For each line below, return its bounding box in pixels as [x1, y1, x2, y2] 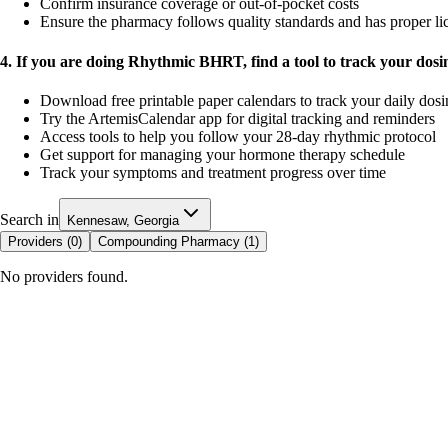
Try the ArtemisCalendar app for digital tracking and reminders [40, 109, 435, 127]
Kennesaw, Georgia [67, 212, 179, 228]
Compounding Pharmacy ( [98, 233, 248, 249]
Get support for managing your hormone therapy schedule [40, 145, 405, 163]
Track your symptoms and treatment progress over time [40, 163, 386, 181]
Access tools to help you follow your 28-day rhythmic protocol [40, 127, 436, 145]
